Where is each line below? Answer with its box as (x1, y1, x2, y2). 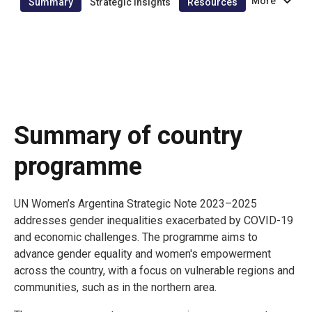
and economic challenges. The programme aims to (14, 230, 258, 244)
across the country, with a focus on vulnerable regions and (14, 263, 295, 277)
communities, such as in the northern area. (14, 280, 217, 294)
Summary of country (14, 120, 242, 150)
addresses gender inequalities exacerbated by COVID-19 (14, 213, 293, 227)
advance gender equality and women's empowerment (14, 247, 271, 260)
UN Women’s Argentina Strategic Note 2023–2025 (14, 196, 257, 210)
